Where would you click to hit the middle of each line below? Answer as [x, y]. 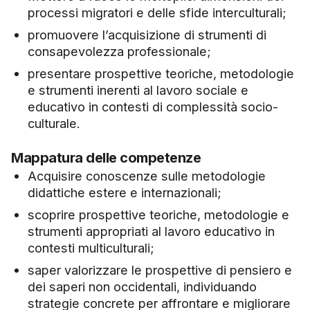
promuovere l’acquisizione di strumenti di [147, 35]
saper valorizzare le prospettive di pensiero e [160, 270]
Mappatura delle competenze [106, 158]
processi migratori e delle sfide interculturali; [157, 13]
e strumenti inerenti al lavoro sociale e [138, 90]
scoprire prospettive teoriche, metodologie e [158, 215]
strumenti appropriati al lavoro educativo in [151, 231]
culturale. [54, 124]
